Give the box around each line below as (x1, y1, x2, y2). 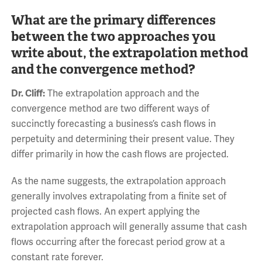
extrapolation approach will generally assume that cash (11, 220, 247, 233)
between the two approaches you (11, 27, 216, 44)
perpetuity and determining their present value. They (11, 133, 235, 145)
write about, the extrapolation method (11, 44, 248, 61)
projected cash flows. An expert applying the (11, 205, 200, 218)
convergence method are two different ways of (11, 102, 209, 115)
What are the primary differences (11, 11, 216, 28)
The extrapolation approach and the (44, 87, 199, 99)
